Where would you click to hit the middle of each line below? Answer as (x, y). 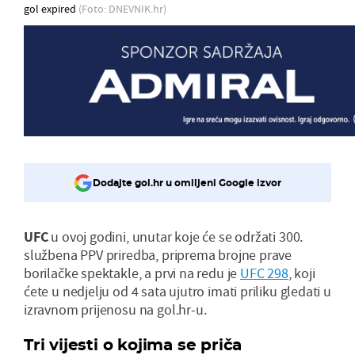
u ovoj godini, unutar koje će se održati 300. (176, 236)
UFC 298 (264, 273)
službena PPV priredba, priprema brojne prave (158, 254)
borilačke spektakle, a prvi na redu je (132, 273)
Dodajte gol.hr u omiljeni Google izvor (187, 183)
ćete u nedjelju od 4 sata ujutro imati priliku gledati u (177, 291)
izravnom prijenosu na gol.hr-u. (115, 309)
